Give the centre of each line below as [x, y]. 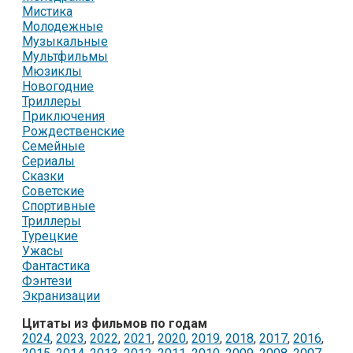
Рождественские [73, 131]
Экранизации [61, 295]
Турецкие [50, 236]
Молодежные [63, 26]
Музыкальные [65, 41]
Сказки [43, 176]
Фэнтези [47, 281]
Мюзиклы [52, 71]
